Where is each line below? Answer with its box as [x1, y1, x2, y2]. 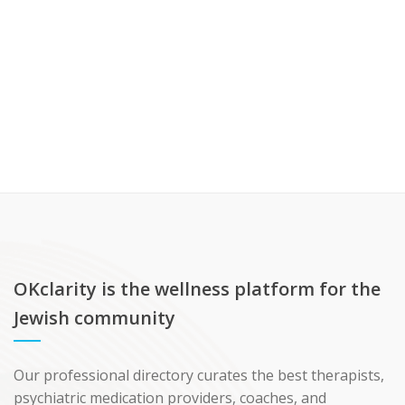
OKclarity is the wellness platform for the [14, 277, 381, 301]
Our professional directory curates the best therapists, [14, 365, 384, 385]
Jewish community [14, 306, 175, 330]
